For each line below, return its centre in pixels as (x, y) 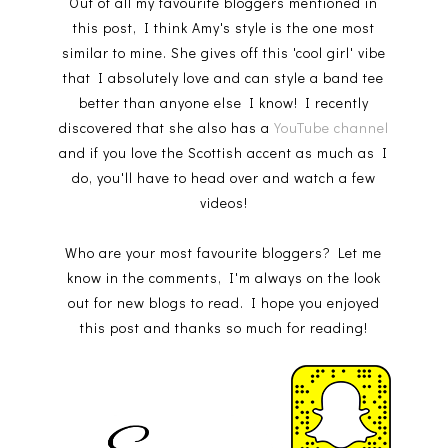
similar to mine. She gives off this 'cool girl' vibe (223, 52)
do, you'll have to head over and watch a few (223, 177)
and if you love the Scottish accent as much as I (224, 152)
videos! (223, 202)
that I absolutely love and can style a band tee (224, 77)
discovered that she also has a (166, 127)
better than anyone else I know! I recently (223, 102)
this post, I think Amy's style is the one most (223, 27)
